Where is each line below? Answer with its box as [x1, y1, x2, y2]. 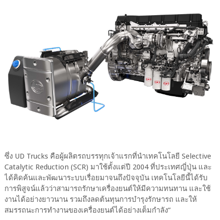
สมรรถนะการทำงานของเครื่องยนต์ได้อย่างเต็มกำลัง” [4, 206, 170, 215]
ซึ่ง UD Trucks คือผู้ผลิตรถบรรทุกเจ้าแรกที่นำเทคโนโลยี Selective [4, 152, 211, 161]
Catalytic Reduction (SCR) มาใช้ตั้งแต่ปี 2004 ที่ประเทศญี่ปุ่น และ [4, 163, 212, 172]
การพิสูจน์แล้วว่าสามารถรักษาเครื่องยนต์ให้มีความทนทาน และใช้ [4, 184, 211, 193]
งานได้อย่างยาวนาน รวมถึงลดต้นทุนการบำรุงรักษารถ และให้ [4, 195, 197, 204]
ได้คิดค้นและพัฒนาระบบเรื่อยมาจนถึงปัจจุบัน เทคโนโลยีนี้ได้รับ [4, 173, 208, 183]
